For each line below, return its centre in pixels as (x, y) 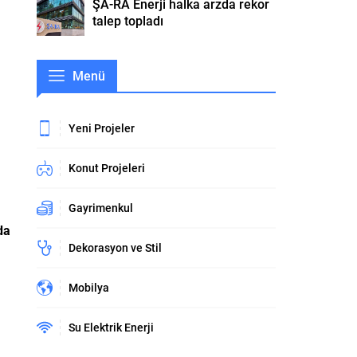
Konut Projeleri (107, 168)
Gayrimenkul (101, 208)
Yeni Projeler (102, 128)
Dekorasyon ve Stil (115, 248)
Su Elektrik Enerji (111, 328)
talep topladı (128, 20)
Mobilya (89, 288)
